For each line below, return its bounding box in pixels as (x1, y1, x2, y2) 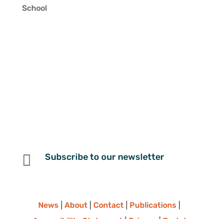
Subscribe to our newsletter (44, 151, 164, 162)
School (22, 3, 47, 13)
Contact (93, 200, 124, 210)
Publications (130, 200, 177, 210)
